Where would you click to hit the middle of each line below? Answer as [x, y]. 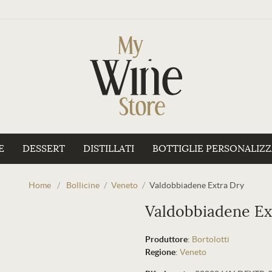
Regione [160, 252]
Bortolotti [211, 239]
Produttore [166, 239]
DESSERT [44, 149]
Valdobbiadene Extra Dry [196, 185]
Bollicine [83, 185]
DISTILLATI [109, 149]
